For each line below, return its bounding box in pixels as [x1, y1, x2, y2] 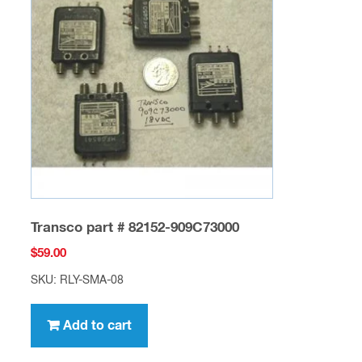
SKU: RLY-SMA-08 [30, 275, 124, 287]
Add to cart [62, 319, 132, 333]
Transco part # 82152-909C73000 [30, 221, 239, 235]
